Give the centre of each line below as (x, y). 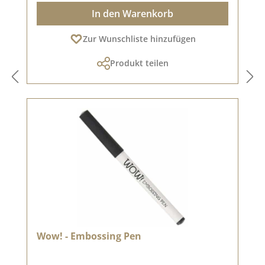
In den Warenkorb (132, 13)
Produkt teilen (139, 63)
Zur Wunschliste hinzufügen (139, 38)
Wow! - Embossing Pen (89, 236)
